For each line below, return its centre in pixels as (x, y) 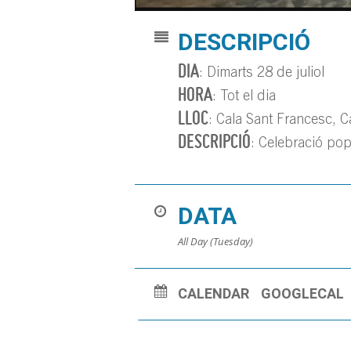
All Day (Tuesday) (215, 242)
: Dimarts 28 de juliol (262, 74)
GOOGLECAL (302, 294)
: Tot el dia (244, 98)
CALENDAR (213, 294)
